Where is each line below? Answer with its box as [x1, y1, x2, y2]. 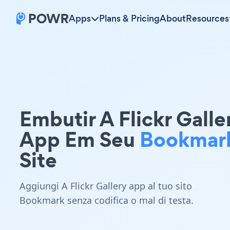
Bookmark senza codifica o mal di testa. [20, 194, 194, 206]
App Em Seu [20, 125, 140, 154]
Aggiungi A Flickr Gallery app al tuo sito [20, 180, 192, 192]
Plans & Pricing [99, 12, 160, 25]
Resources [186, 12, 229, 25]
